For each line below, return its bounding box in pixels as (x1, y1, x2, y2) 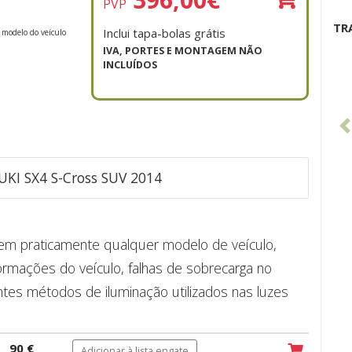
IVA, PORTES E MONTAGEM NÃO (103, 44, 262, 58)
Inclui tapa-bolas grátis (103, 25, 225, 42)
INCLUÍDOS (103, 58, 157, 72)
